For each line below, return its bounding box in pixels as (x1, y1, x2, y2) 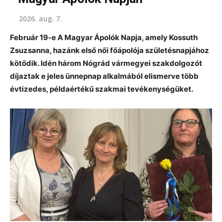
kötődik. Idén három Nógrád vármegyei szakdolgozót (10, 58, 202, 68)
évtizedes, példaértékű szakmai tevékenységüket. (10, 84, 193, 94)
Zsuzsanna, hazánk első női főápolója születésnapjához (10, 45, 209, 55)
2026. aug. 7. (19, 13, 62, 23)
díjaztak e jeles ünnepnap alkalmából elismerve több (10, 71, 199, 81)
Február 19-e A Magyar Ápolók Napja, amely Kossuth (10, 32, 198, 42)
